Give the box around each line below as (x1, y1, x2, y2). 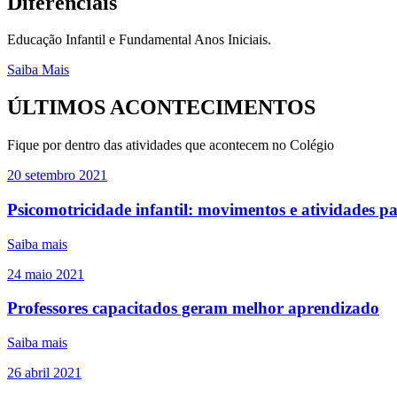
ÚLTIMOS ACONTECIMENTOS (7, 96, 315, 120)
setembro (25, 167, 75, 183)
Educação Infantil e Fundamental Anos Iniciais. (7, 32, 271, 48)
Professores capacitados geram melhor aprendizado (7, 299, 379, 318)
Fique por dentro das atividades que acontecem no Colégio (7, 137, 334, 153)
